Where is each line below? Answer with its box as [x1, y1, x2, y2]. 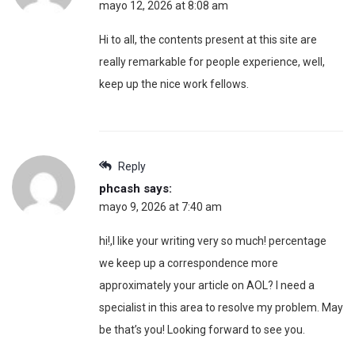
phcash [99, 181, 140, 196]
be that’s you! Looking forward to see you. [99, 323, 305, 336]
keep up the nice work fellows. [99, 77, 249, 90]
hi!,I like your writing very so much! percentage [99, 234, 326, 247]
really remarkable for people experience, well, [99, 55, 325, 68]
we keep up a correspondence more [99, 256, 278, 269]
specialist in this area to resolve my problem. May [99, 300, 343, 314]
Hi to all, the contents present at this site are [99, 32, 317, 46]
